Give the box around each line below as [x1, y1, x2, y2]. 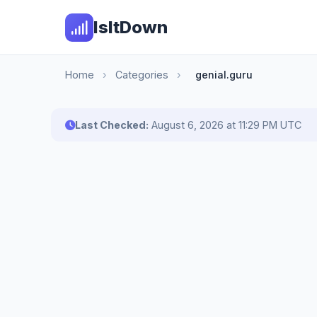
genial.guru [195, 69, 253, 81]
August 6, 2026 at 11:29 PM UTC [151, 119, 301, 131]
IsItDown [93, 16, 168, 38]
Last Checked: [75, 119, 149, 131]
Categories [115, 69, 168, 81]
